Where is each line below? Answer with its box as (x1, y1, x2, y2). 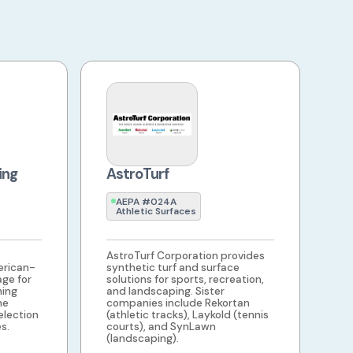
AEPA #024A (116, 195, 177, 209)
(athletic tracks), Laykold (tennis (106, 308, 269, 322)
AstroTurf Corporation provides (106, 249, 266, 263)
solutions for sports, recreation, (106, 273, 265, 287)
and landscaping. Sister (106, 284, 225, 299)
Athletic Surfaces (116, 205, 197, 218)
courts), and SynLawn (106, 320, 217, 334)
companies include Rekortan (106, 296, 251, 310)
